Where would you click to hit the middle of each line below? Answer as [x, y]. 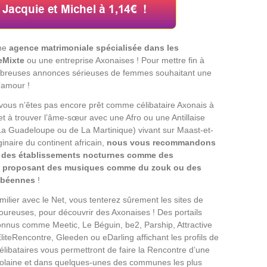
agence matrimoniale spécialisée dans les [94, 47]
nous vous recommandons [161, 142]
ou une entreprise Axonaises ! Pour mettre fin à [114, 60]
